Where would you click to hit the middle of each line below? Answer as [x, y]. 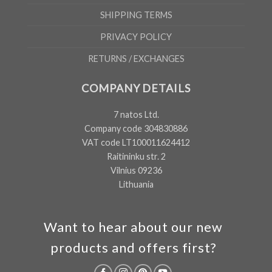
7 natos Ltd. [136, 114]
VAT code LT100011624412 [136, 142]
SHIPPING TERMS [136, 15]
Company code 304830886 [136, 128]
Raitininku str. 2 [136, 156]
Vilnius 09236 [136, 170]
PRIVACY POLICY [136, 36]
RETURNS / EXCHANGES [136, 58]
